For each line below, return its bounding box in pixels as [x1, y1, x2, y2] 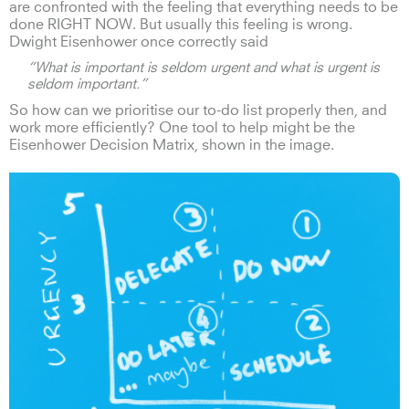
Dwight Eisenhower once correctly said [9, 34, 268, 49]
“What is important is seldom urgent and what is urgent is [27, 60, 380, 75]
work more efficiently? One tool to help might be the [9, 120, 355, 135]
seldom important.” [27, 77, 147, 91]
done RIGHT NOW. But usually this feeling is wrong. [9, 16, 352, 32]
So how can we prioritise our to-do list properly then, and [9, 102, 387, 118]
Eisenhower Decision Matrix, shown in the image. [9, 137, 334, 152]
